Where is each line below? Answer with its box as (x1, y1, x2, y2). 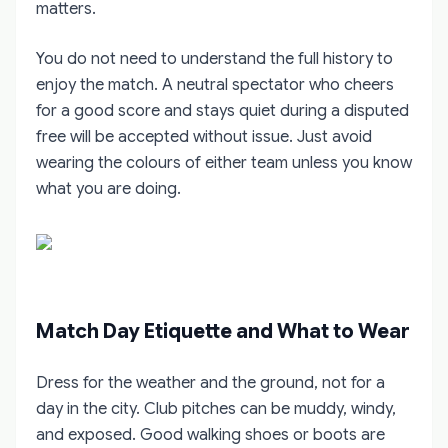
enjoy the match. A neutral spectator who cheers (36, 74, 394, 95)
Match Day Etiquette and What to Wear (36, 318, 410, 344)
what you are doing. (36, 178, 181, 199)
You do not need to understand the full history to (36, 48, 393, 69)
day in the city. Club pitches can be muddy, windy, (36, 398, 396, 419)
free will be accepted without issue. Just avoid (36, 126, 372, 147)
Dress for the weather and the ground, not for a (36, 372, 385, 393)
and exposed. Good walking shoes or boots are (36, 424, 385, 445)
